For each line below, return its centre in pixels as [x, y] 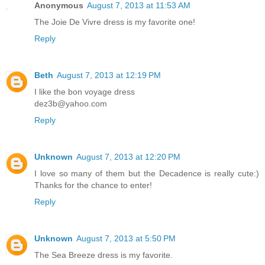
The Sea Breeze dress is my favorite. [104, 255]
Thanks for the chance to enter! [93, 185]
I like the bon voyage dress [85, 92]
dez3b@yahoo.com [71, 104]
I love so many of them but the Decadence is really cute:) [147, 174]
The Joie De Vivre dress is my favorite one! [115, 22]
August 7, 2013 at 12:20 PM [128, 157]
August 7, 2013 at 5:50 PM [126, 239]
